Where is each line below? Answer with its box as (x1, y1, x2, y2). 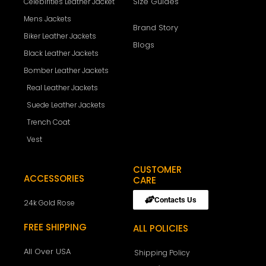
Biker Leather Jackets (24, 31, 96, 41)
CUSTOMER (133, 163, 182, 176)
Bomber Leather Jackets (24, 65, 109, 75)
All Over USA (24, 246, 71, 257)
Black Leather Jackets (24, 48, 99, 58)
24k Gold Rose (24, 198, 75, 208)
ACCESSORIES (24, 172, 84, 185)
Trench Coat (27, 117, 70, 127)
